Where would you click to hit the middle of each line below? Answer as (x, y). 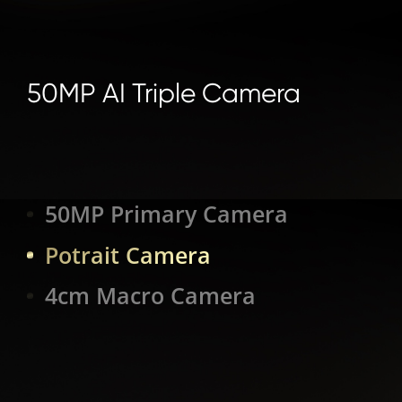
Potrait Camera (127, 254)
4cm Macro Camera (150, 296)
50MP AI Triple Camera (163, 94)
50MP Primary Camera (166, 214)
